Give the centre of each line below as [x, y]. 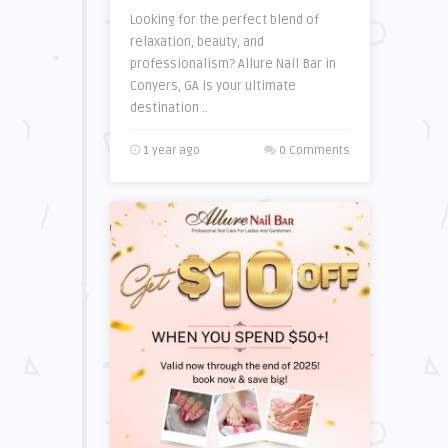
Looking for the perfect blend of [224, 20]
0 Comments [314, 150]
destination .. [168, 108]
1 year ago [169, 150]
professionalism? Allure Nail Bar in [232, 64]
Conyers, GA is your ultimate [212, 86]
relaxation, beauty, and [196, 42]
